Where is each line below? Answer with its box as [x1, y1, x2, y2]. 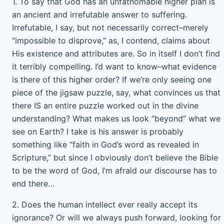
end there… [12, 178, 54, 188]
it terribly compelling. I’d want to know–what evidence [12, 61, 216, 71]
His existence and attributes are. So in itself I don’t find [12, 48, 220, 58]
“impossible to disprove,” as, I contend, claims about [12, 35, 210, 45]
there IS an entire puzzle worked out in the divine [12, 100, 198, 110]
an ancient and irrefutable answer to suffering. [12, 9, 187, 19]
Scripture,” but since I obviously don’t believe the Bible [12, 152, 218, 162]
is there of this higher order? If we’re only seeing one [12, 74, 211, 84]
